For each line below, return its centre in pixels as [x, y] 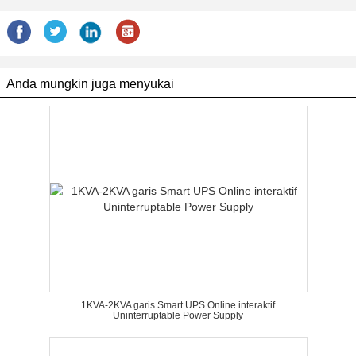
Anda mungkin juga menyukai [90, 84]
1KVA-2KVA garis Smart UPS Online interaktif [178, 305]
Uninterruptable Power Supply [178, 315]
